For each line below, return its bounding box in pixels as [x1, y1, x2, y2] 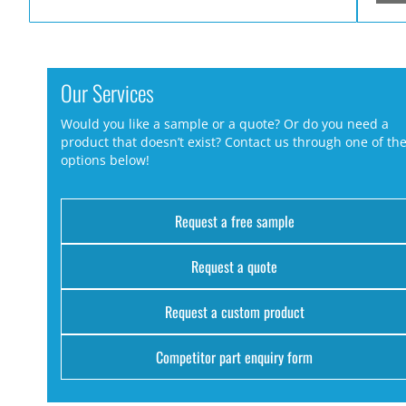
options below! [61, 151, 150, 169]
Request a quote [191, 256, 278, 278]
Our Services [61, 75, 154, 109]
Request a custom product [164, 301, 304, 324]
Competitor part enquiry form [156, 346, 314, 369]
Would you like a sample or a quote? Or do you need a [61, 115, 389, 133]
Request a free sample [174, 210, 295, 233]
